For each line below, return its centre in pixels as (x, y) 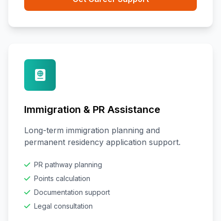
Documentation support (72, 192)
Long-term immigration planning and (92, 130)
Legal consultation (63, 206)
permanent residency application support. (102, 142)
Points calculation (62, 178)
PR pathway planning (68, 165)
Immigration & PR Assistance (92, 110)
